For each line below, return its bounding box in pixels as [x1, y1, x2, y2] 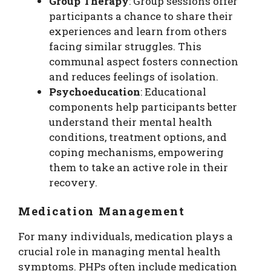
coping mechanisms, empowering [49, 145, 224, 159]
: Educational [140, 84, 206, 99]
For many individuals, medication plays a [18, 229, 233, 244]
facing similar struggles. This [49, 39, 201, 53]
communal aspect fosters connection [49, 54, 238, 68]
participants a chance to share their [49, 8, 233, 23]
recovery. [49, 175, 97, 189]
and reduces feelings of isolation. [49, 69, 218, 83]
